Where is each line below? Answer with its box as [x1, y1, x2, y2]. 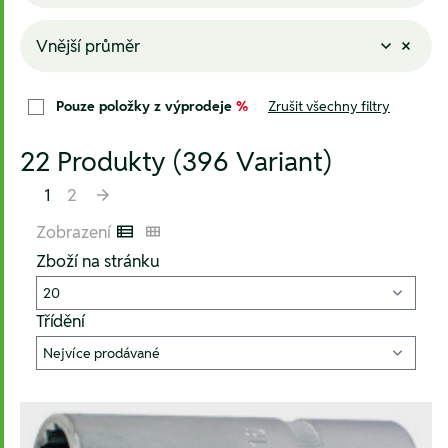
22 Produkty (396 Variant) [20, 144, 332, 179]
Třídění [36, 310, 85, 332]
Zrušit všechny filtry [268, 97, 390, 115]
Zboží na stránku [36, 250, 160, 272]
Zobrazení [36, 221, 111, 243]
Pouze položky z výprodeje [56, 97, 236, 115]
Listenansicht [123, 227, 219, 250]
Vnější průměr [36, 34, 140, 57]
